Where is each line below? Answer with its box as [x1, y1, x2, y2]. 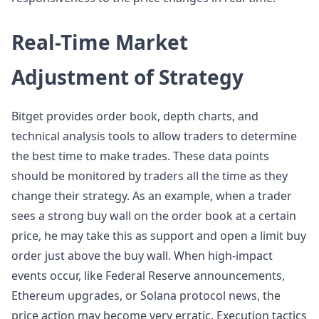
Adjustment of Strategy [11, 63, 244, 90]
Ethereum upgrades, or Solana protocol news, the [11, 288, 281, 303]
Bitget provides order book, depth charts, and [11, 108, 258, 124]
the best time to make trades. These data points [11, 148, 269, 164]
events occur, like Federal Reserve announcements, [11, 268, 285, 283]
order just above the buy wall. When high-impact [11, 248, 273, 263]
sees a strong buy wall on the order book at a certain [11, 208, 296, 224]
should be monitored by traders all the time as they [11, 168, 288, 184]
